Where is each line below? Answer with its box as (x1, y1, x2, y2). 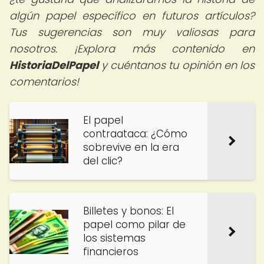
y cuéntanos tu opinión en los (98, 58, 255, 72)
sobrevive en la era (83, 140, 179, 154)
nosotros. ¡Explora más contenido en (9, 41, 255, 56)
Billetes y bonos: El (83, 204, 174, 218)
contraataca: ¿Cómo (83, 127, 187, 141)
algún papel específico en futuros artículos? (9, 8, 255, 23)
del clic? (83, 154, 123, 168)
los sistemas (83, 231, 146, 245)
